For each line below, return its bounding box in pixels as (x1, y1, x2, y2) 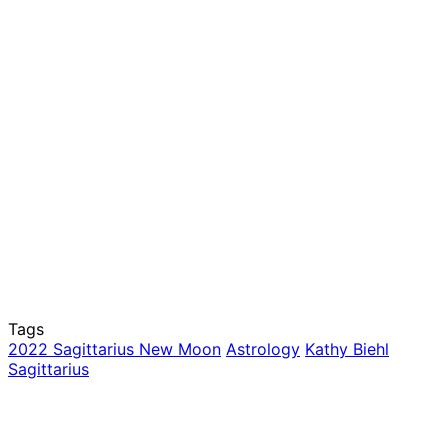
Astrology (226, 339, 300, 360)
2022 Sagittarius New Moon (8, 339, 221, 360)
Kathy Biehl (305, 339, 389, 360)
